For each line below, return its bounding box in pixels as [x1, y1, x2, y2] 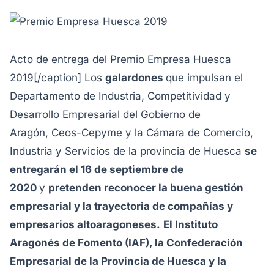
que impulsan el [166, 72, 243, 84]
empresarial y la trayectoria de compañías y [10, 200, 233, 212]
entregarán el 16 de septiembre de [10, 163, 183, 176]
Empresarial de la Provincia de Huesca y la [10, 255, 226, 267]
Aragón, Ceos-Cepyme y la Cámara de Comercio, [10, 127, 253, 139]
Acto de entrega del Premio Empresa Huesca [10, 53, 231, 65]
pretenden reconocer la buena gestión [48, 182, 243, 194]
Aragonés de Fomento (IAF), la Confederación [10, 237, 243, 249]
